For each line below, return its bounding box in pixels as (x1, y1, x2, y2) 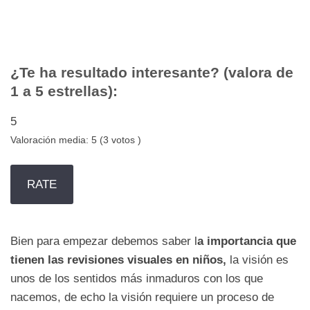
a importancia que (197, 235, 296, 248)
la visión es (230, 253, 289, 267)
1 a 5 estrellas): (10, 83, 122, 100)
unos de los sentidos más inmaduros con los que (10, 272, 263, 286)
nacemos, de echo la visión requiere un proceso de (10, 291, 274, 304)
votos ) (109, 134, 141, 146)
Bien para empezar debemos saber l (10, 235, 197, 248)
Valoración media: (10, 134, 91, 146)
